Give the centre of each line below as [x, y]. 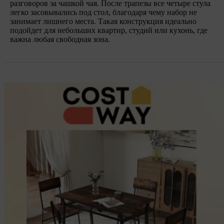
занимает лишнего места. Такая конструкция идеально [103, 21]
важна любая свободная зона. [60, 39]
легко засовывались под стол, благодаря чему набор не [103, 12]
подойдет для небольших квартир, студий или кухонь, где [109, 30]
